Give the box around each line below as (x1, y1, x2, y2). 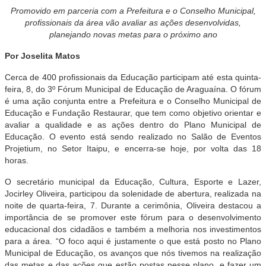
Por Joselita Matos (5, 51, 80, 61)
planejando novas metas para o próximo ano (49, 30, 217, 39)
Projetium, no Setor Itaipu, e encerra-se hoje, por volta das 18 (5, 144, 261, 153)
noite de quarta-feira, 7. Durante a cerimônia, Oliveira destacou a (5, 201, 261, 210)
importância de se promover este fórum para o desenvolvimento (5, 213, 261, 222)
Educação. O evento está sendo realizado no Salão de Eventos (5, 132, 261, 141)
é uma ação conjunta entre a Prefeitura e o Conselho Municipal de (5, 96, 261, 106)
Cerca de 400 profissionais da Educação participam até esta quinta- (5, 72, 261, 82)
